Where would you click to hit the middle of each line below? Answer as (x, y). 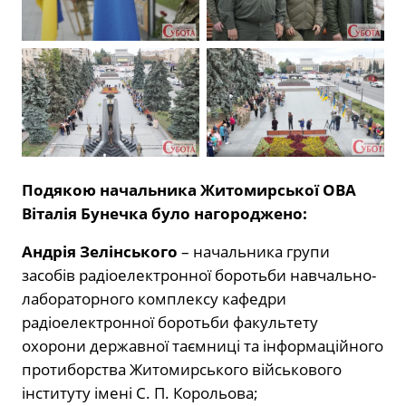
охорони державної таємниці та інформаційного (203, 346)
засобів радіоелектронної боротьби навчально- (199, 275)
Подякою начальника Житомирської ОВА (189, 190)
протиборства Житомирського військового (182, 370)
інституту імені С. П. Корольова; (140, 393)
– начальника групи (254, 252)
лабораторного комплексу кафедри (154, 299)
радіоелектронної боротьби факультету (170, 323)
